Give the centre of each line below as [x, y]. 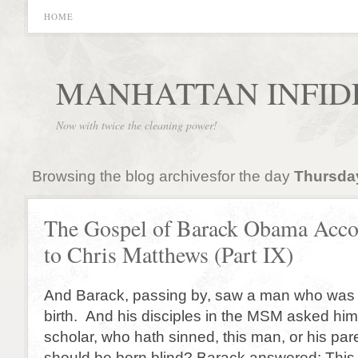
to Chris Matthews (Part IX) [169, 255]
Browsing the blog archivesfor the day [163, 176]
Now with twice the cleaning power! [137, 125]
